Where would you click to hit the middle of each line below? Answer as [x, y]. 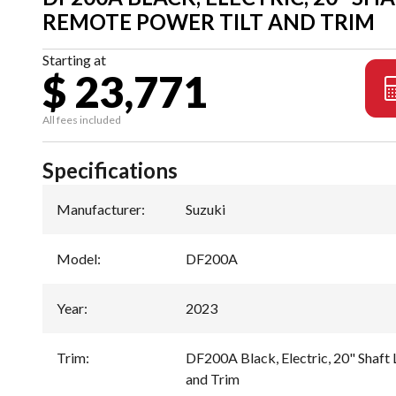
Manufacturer [99, 209]
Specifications [110, 170]
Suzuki [206, 209]
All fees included [82, 120]
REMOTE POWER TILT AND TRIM [209, 22]
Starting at [74, 60]
